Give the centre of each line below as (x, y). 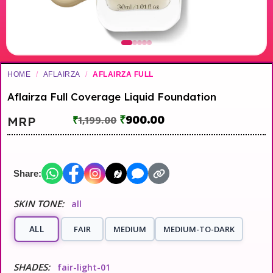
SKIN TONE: (39, 204)
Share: (28, 173)
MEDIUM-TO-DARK (199, 229)
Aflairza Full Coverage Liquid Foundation (112, 97)
